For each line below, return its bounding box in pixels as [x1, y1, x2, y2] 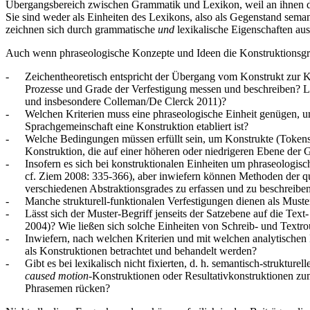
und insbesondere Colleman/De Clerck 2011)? [25, 95, 226, 108]
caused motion [25, 270, 89, 282]
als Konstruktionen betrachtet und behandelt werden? [25, 245, 257, 257]
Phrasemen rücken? [25, 282, 110, 295]
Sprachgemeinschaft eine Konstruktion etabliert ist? [25, 120, 248, 133]
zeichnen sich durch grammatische [6, 24, 158, 36]
